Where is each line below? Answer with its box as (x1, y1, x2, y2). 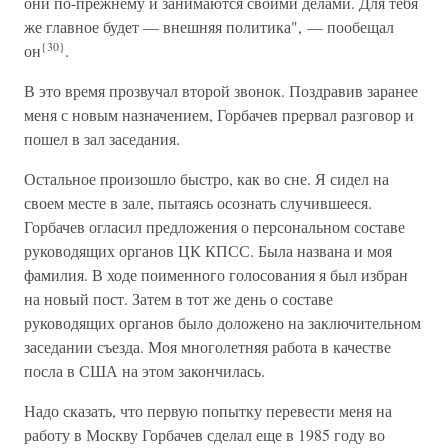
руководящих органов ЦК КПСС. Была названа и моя (24, 240, 392, 261)
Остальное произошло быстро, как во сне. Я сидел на (24, 168, 389, 189)
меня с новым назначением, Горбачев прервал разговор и (24, 104, 414, 125)
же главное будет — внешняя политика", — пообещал (24, 16, 394, 37)
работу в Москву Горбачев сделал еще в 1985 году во (24, 424, 385, 445)
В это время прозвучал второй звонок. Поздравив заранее (24, 80, 418, 101)
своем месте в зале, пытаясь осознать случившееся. (24, 192, 372, 213)
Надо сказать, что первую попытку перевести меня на (24, 400, 392, 421)
